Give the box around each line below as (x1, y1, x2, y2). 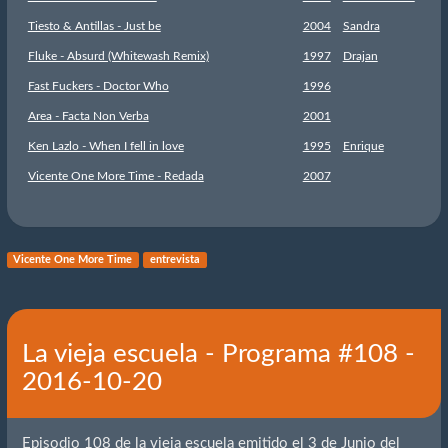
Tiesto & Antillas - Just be (27, 20, 161, 33)
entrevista (149, 254, 200, 266)
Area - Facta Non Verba (27, 110, 149, 123)
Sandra (342, 20, 380, 33)
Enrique (342, 140, 384, 153)
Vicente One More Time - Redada (27, 170, 204, 183)
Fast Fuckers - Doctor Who (27, 80, 169, 93)
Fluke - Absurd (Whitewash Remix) (27, 50, 209, 63)
